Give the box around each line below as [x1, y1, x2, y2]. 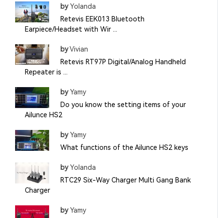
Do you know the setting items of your [60, 100, 186, 109]
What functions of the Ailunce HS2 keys [60, 143, 188, 151]
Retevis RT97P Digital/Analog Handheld [60, 57, 186, 66]
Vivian [68, 45, 88, 53]
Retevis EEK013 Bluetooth [60, 15, 145, 23]
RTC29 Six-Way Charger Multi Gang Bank [60, 176, 191, 184]
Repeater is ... [25, 68, 68, 76]
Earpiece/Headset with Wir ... [25, 25, 117, 33]
